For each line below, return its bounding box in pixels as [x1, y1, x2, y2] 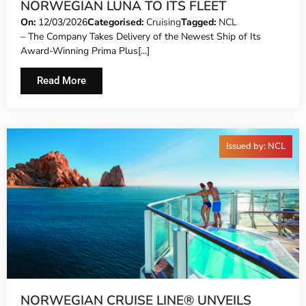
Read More [37, 74, 86, 87]
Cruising [146, 15, 181, 29]
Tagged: [181, 15, 219, 29]
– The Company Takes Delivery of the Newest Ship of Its [20, 29, 261, 43]
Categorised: [87, 15, 146, 29]
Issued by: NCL [226, 139, 286, 152]
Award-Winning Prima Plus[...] [20, 44, 150, 57]
